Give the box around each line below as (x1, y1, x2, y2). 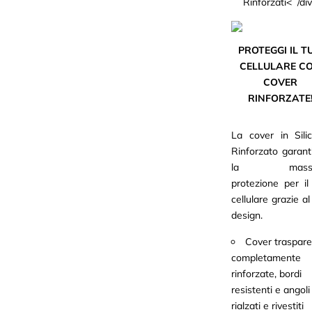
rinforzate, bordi (231, 267, 302, 280)
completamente (231, 251, 302, 264)
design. (231, 209, 263, 221)
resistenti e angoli (231, 283, 311, 296)
